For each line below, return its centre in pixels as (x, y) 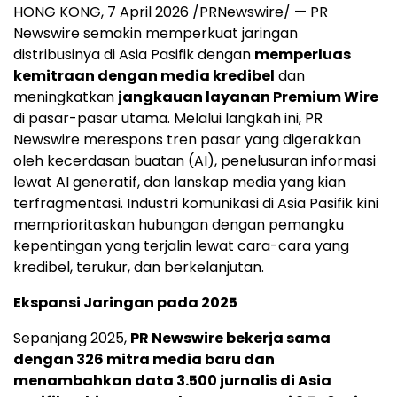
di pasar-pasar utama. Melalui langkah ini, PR (168, 119)
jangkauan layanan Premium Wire (248, 97)
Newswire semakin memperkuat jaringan (156, 34)
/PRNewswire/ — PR (258, 12)
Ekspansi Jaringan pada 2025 (125, 303)
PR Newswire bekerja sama (230, 339)
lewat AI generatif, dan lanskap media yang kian (179, 183)
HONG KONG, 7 (65, 12)
